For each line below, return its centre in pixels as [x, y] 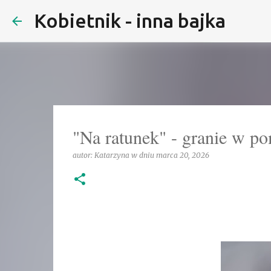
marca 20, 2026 [182, 155]
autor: [83, 155]
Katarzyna [112, 155]
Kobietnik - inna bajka [130, 21]
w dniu [143, 155]
